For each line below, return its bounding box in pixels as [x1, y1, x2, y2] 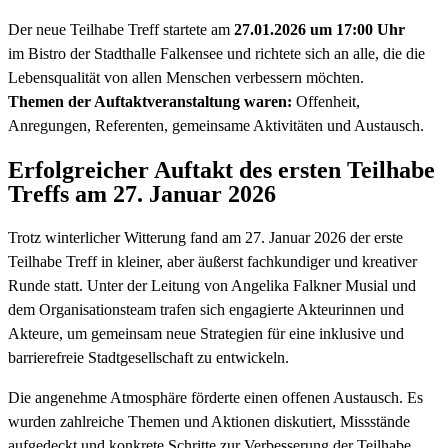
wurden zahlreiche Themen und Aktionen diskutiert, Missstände [8, 413, 410, 431]
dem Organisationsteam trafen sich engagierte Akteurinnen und [8, 301, 404, 319]
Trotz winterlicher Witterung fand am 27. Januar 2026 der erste [8, 229, 403, 247]
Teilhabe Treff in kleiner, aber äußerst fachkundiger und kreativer [8, 253, 417, 271]
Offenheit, [292, 93, 360, 111]
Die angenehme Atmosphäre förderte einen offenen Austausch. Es [8, 389, 423, 407]
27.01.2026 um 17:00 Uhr [234, 21, 405, 39]
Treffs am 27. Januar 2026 [8, 181, 276, 208]
